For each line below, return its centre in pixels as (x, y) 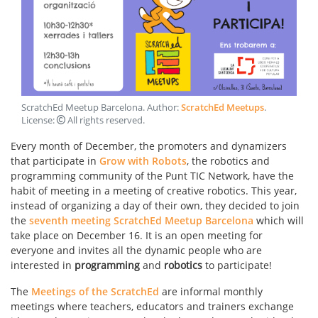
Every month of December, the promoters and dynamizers (149, 146)
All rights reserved (104, 121)
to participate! (237, 265)
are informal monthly (211, 292)
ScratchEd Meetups (223, 108)
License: (39, 121)
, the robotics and (228, 161)
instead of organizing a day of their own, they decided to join (155, 206)
